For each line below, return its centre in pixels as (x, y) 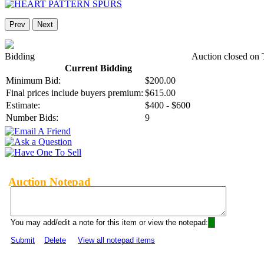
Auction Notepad (49, 181)
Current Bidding (98, 68)
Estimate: (23, 105)
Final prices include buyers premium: (75, 93)
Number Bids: (32, 118)
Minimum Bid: (33, 81)
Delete (55, 240)
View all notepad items (116, 240)
